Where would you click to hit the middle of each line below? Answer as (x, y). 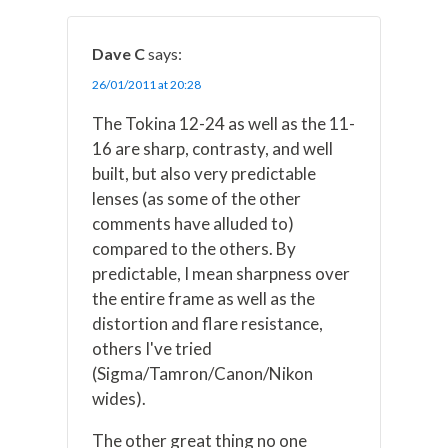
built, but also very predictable (204, 174)
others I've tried (152, 349)
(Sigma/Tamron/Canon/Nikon (203, 374)
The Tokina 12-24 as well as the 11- (224, 124)
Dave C (119, 54)
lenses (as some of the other (197, 199)
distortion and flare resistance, (208, 324)
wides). (119, 399)
